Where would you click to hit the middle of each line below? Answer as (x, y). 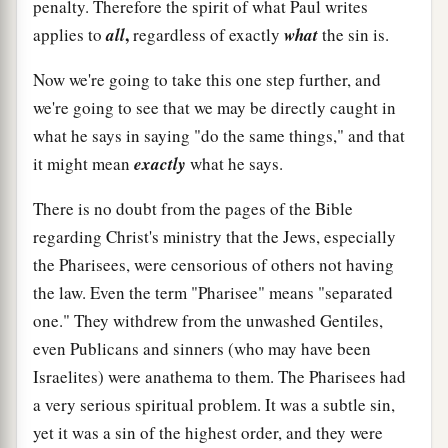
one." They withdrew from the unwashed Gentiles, (208, 320)
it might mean (83, 163)
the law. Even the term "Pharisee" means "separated (213, 292)
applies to (69, 34)
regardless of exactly (206, 34)
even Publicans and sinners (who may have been (202, 348)
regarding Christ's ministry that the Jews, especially (214, 236)
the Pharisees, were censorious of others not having (213, 264)
